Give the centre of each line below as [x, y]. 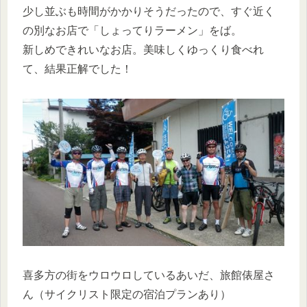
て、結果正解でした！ [77, 69]
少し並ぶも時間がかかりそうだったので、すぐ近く [149, 12]
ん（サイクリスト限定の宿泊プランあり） [127, 294]
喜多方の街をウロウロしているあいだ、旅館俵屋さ [149, 275]
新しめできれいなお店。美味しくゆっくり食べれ [143, 50]
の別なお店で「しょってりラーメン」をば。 [132, 31]
